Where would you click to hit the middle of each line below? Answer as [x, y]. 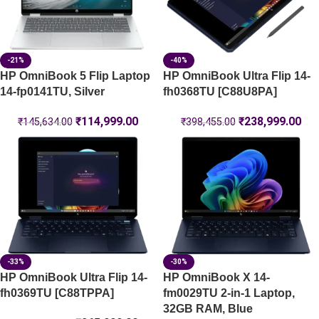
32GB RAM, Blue [208, 309]
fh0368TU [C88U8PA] [220, 92]
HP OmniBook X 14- [216, 278]
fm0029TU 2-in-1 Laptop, [229, 293]
